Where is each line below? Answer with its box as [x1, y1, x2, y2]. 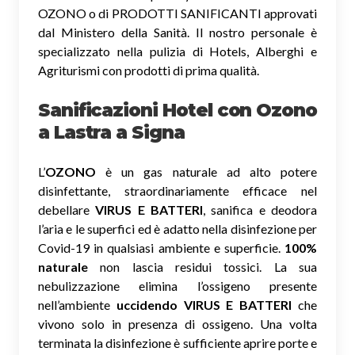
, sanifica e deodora [203, 202, 318, 218]
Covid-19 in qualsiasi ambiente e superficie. [38, 240, 284, 256]
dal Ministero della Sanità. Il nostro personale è [38, 25, 317, 40]
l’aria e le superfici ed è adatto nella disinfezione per [38, 221, 317, 237]
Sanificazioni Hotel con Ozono [38, 99, 317, 122]
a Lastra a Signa [38, 121, 185, 144]
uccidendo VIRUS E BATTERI [116, 297, 292, 313]
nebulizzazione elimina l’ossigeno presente [38, 278, 317, 294]
